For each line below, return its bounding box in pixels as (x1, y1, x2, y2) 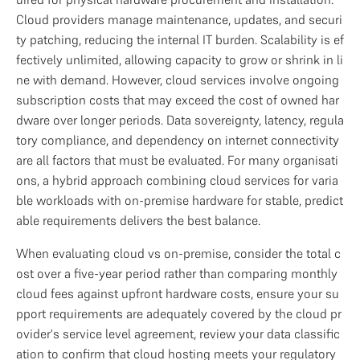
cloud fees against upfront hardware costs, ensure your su (16, 285, 339, 301)
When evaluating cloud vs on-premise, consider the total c (16, 245, 341, 261)
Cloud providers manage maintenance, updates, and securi (16, 11, 342, 27)
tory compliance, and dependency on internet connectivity (16, 132, 339, 148)
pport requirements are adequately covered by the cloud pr (16, 305, 342, 321)
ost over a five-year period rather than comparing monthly (16, 265, 337, 281)
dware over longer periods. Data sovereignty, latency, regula (16, 112, 344, 128)
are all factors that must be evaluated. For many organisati (16, 152, 338, 168)
